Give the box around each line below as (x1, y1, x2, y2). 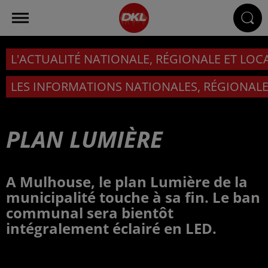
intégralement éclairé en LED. (6, 218, 217, 238)
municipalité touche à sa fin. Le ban (6, 187, 260, 207)
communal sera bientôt (6, 203, 173, 223)
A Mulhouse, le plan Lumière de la (6, 172, 248, 191)
